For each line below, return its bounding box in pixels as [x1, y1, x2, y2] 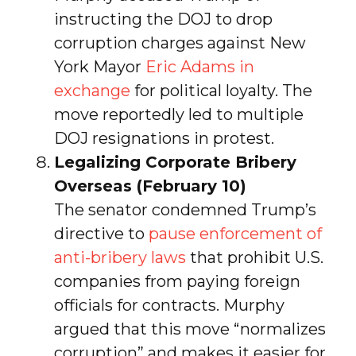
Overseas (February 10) [53, 176, 246, 195]
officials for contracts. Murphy [53, 295, 284, 315]
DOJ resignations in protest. [53, 128, 274, 148]
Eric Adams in [145, 56, 254, 76]
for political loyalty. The [130, 80, 312, 100]
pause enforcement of [148, 223, 322, 243]
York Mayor [53, 56, 145, 76]
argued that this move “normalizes [53, 319, 326, 339]
